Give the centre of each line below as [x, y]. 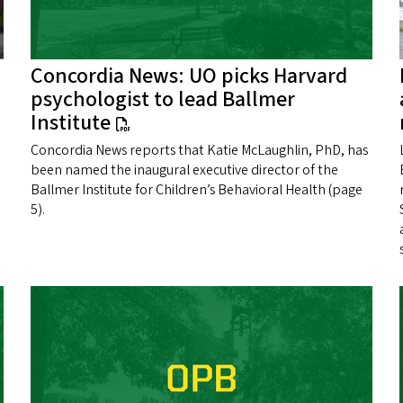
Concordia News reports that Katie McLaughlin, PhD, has [199, 151]
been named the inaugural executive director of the [184, 170]
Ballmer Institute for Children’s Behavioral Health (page [197, 190]
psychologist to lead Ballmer [163, 100]
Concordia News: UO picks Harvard [189, 76]
